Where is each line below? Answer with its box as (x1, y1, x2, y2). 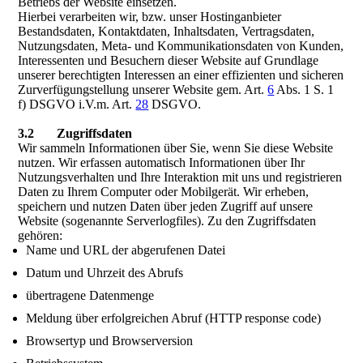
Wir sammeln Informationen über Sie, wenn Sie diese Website (18, 141, 334, 155)
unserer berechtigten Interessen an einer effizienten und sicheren (18, 68, 344, 82)
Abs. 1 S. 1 (274, 83, 335, 96)
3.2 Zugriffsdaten (18, 126, 133, 140)
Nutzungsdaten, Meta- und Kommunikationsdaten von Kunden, (18, 39, 344, 53)
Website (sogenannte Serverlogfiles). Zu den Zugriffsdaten (18, 214, 317, 228)
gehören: (18, 228, 63, 242)
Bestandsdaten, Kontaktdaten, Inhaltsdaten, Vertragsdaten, (18, 24, 315, 38)
